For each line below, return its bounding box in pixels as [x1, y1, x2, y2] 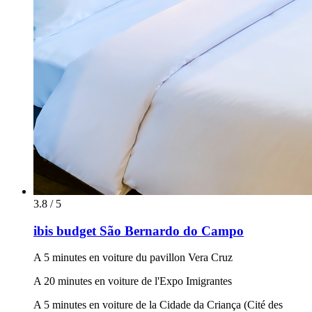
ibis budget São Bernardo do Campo [33, 223, 244, 238]
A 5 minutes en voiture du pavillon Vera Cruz [33, 251, 233, 264]
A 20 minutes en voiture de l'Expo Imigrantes [33, 275, 232, 288]
